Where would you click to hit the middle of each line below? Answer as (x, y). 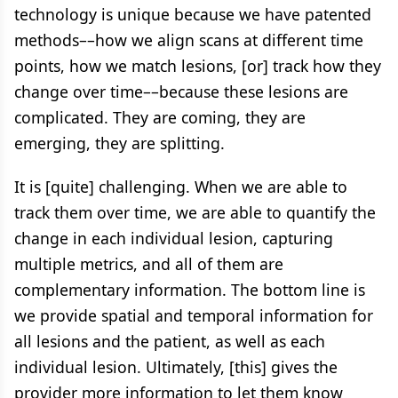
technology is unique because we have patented (193, 14)
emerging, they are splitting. (119, 143)
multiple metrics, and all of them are (149, 263)
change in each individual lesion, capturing (174, 238)
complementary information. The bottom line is (190, 289)
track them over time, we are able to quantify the (195, 212)
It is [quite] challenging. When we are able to (181, 186)
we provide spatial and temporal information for (194, 315)
